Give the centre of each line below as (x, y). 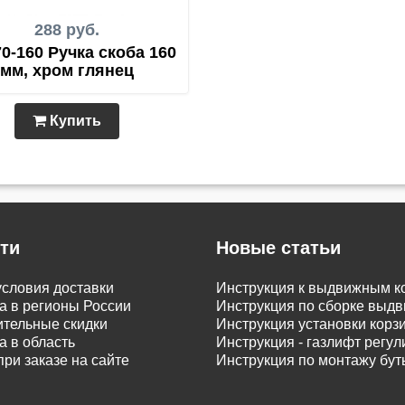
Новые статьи (278, 248)
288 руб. (67, 30)
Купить (74, 121)
